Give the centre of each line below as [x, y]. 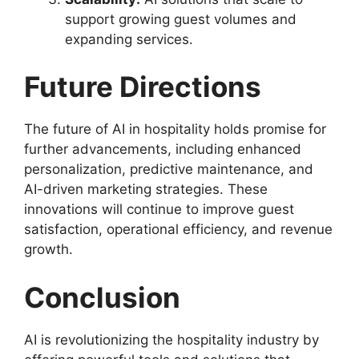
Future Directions [143, 87]
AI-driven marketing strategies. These [146, 190]
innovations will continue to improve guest [159, 210]
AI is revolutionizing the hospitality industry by [171, 339]
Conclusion [102, 297]
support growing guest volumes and [181, 19]
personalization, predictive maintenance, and [169, 169]
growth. [48, 250]
